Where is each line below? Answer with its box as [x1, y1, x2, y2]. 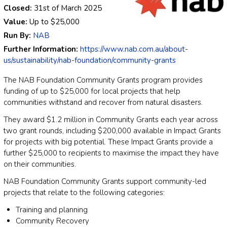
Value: [4, 17, 29, 27]
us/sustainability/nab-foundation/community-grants [4, 55, 176, 66]
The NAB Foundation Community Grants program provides [4, 75, 203, 86]
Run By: [4, 30, 33, 41]
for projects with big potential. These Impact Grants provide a [4, 137, 213, 147]
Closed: [4, 3, 34, 14]
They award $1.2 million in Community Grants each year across [4, 115, 218, 125]
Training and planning [16, 205, 88, 215]
